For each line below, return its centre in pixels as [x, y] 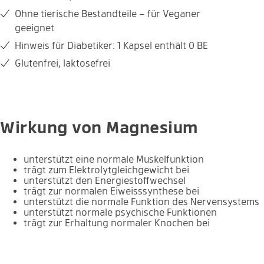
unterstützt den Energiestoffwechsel [105, 180]
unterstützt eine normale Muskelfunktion [114, 159]
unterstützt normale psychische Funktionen [120, 212]
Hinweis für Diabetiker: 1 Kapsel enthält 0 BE [111, 45]
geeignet [34, 28]
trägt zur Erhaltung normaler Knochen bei [117, 223]
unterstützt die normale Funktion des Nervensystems [141, 202]
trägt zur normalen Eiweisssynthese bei [111, 191]
